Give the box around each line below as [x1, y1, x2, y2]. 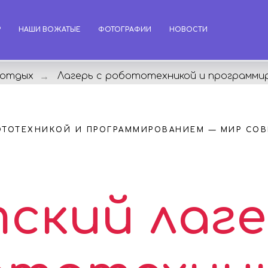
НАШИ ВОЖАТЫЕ [19, 26, 80, 33]
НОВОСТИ [169, 26, 208, 33]
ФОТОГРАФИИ [98, 26, 151, 33]
